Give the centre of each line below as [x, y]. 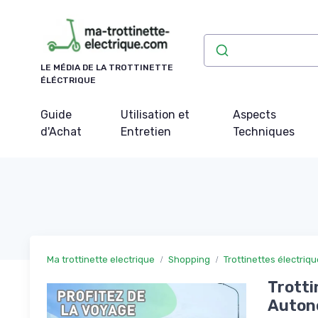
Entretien [146, 131]
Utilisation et [155, 114]
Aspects [255, 114]
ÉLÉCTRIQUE [68, 80]
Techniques [264, 131]
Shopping [189, 259]
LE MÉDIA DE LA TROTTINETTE [107, 67]
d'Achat [61, 131]
